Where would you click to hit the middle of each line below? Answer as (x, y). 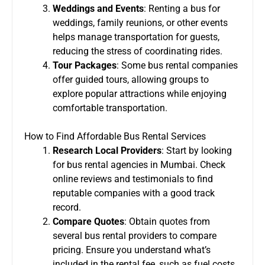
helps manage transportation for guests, (136, 37)
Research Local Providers (107, 150)
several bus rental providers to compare (135, 235)
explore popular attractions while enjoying (140, 93)
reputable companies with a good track (134, 193)
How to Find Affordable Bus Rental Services (115, 136)
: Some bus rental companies (177, 65)
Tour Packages (85, 65)
